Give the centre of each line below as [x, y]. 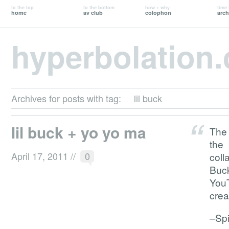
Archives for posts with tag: [66, 98]
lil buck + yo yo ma [79, 132]
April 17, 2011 [41, 156]
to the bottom [99, 7]
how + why [157, 7]
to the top [22, 7]
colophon [158, 13]
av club [93, 13]
